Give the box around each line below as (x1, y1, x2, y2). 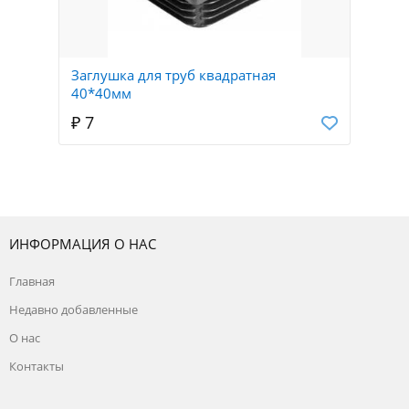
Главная (9, 273, 55, 290)
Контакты (9, 358, 64, 375)
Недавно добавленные (9, 301, 138, 319)
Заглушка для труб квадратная (71, 66, 276, 85)
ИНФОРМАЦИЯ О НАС (9, 235, 156, 254)
